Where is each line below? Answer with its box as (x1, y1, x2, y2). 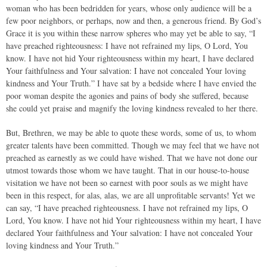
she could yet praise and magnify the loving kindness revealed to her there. (6, 103, 258, 114)
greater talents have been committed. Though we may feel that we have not (6, 139, 259, 151)
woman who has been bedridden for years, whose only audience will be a (6, 2, 252, 14)
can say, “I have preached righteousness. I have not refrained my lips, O (6, 202, 248, 213)
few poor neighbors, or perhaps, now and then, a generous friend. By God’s (6, 15, 261, 26)
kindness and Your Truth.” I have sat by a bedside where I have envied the (6, 77, 256, 89)
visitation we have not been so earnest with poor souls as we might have (6, 177, 248, 188)
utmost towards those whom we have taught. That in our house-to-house (6, 164, 249, 176)
